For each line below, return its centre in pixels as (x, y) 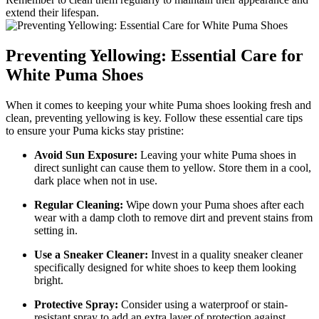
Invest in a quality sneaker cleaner (225, 255)
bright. (49, 281)
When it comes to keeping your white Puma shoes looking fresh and (158, 105)
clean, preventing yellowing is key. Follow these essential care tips (154, 118)
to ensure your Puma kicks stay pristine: (95, 131)
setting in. (56, 231)
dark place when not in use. (96, 181)
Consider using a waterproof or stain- (203, 305)
